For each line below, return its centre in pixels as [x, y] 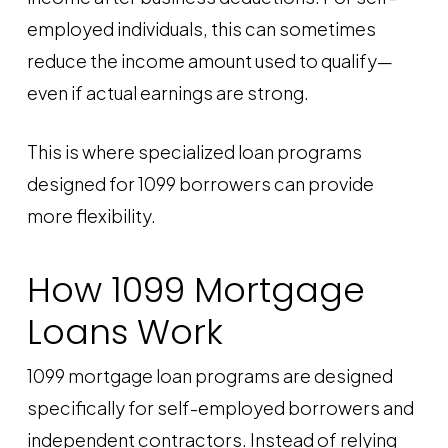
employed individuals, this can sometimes [201, 28]
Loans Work [124, 332]
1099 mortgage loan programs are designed [209, 375]
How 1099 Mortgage [195, 290]
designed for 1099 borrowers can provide [200, 183]
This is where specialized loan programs [194, 151]
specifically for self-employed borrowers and [220, 407]
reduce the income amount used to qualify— [209, 60]
